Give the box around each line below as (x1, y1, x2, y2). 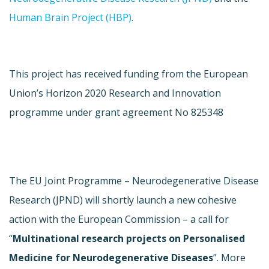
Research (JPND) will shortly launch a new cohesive (9, 193, 237, 207)
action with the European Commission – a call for (9, 212, 229, 226)
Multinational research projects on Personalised (13, 231, 245, 245)
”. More (213, 250, 246, 264)
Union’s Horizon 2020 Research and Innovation (9, 86, 221, 100)
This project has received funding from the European (9, 67, 248, 80)
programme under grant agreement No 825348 (9, 105, 223, 119)
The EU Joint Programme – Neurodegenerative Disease (9, 174, 259, 187)
